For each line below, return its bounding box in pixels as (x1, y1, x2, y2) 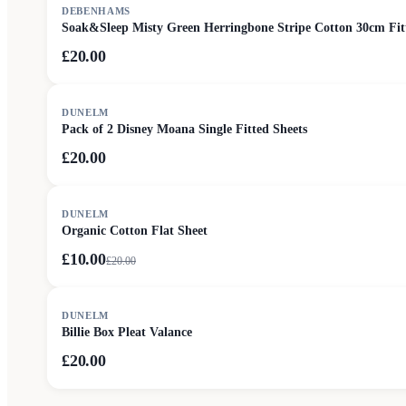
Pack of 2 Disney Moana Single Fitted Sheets (62, 122, 307, 136)
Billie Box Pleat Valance (62, 325, 192, 339)
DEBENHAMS (62, 5, 130, 16)
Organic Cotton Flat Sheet (62, 224, 208, 237)
